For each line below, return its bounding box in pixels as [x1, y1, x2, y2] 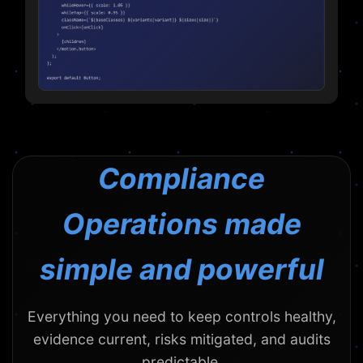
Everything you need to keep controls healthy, [27, 308, 336, 326]
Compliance [98, 161, 265, 197]
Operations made [62, 207, 301, 242]
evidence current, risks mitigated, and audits [32, 331, 331, 348]
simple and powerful [39, 252, 324, 288]
